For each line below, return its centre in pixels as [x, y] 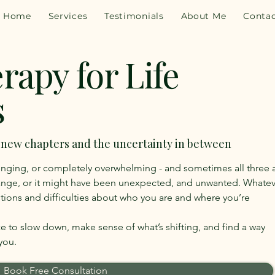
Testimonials [134, 16]
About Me [203, 16]
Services [68, 16]
